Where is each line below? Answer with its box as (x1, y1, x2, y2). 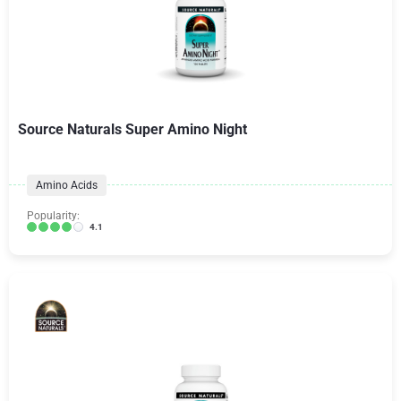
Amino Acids (36, 178, 98, 192)
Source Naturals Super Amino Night (18, 120, 247, 138)
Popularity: (27, 209, 80, 222)
